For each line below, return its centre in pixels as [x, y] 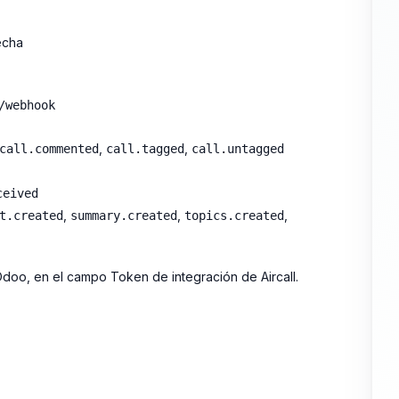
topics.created [234, 215]
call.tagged [145, 149]
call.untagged [238, 149]
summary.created [124, 215]
